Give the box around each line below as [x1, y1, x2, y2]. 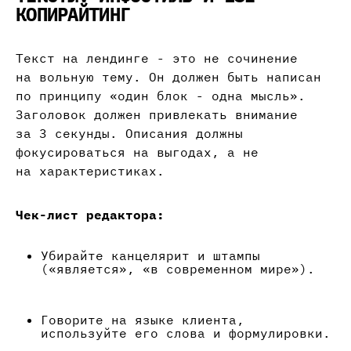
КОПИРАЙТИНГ [16, 2, 131, 27]
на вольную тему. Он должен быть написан [16, 69, 321, 85]
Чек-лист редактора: [16, 207, 165, 223]
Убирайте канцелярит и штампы [41, 248, 260, 264]
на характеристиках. [16, 163, 165, 179]
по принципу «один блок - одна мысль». [16, 88, 306, 104]
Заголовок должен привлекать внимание [16, 107, 298, 123]
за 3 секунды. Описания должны [16, 125, 243, 142]
